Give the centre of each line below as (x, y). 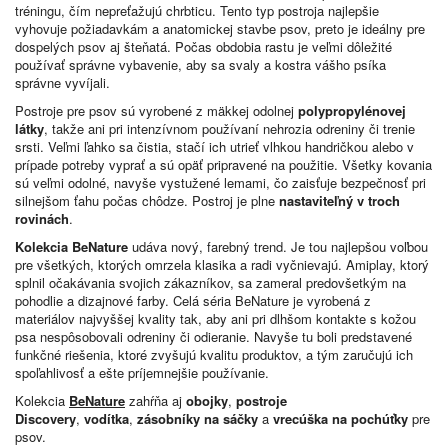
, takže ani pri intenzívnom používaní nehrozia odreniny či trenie (229, 128)
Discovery (45, 418)
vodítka (106, 418)
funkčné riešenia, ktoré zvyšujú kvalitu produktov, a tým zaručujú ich (214, 354)
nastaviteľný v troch (339, 200)
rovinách (42, 218)
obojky (207, 400)
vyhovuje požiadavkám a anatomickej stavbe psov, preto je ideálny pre (220, 28)
